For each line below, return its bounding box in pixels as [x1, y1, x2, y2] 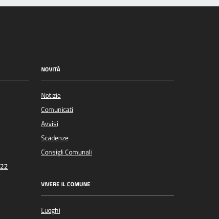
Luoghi [41, 205, 60, 216]
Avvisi [41, 118, 58, 130]
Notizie [41, 90, 61, 101]
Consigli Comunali [41, 147, 92, 158]
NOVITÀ [41, 64, 60, 74]
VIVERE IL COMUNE [41, 179, 90, 189]
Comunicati [41, 104, 73, 115]
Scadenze [41, 132, 68, 144]
